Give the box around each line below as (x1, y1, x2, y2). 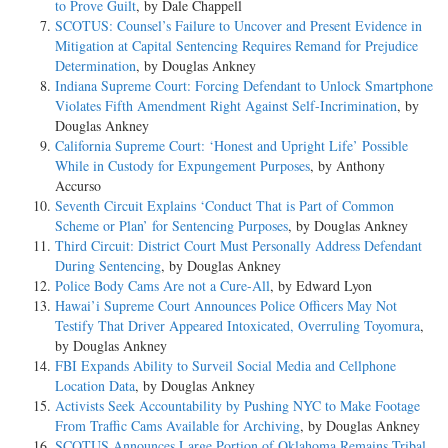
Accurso (55, 175, 101, 195)
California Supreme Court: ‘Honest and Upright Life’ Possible (55, 135, 408, 155)
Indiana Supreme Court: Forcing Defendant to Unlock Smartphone (55, 75, 433, 95)
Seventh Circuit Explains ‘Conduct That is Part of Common (55, 195, 394, 215)
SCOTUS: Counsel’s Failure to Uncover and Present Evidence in (55, 15, 422, 35)
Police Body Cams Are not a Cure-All (55, 275, 270, 295)
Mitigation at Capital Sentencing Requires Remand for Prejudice (55, 35, 418, 55)
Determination (55, 55, 136, 75)
